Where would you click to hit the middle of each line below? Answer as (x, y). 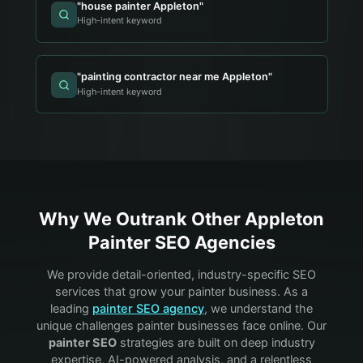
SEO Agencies (213, 243)
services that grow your (122, 291)
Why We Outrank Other (142, 219)
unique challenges (87, 325)
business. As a (267, 291)
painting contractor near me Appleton (175, 76)
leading (70, 308)
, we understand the (258, 308)
